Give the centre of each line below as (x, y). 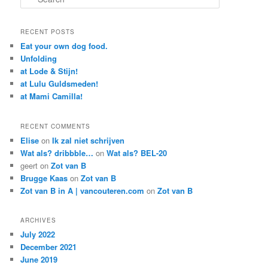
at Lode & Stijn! (49, 71)
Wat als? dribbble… (57, 153)
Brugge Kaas (44, 178)
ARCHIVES (39, 220)
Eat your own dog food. (64, 46)
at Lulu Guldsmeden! (60, 84)
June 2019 (39, 259)
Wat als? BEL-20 (137, 153)
